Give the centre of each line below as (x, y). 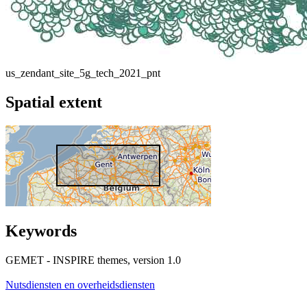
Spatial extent (54, 102)
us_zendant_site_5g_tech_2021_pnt (83, 73)
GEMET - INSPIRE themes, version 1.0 (93, 260)
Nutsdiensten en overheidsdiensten (80, 285)
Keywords (41, 231)
